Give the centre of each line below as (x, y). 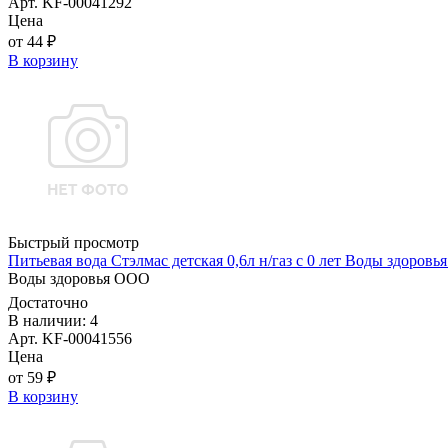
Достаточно (48, 303)
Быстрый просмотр (73, 243)
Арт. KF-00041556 (70, 339)
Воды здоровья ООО (79, 279)
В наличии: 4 (53, 321)
